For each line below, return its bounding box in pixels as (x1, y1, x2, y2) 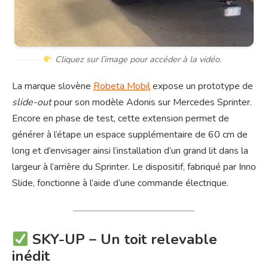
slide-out (12, 96, 51, 109)
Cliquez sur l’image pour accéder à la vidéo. (53, 53, 222, 66)
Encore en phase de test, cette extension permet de (12, 112, 229, 126)
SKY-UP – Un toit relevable (28, 230, 218, 249)
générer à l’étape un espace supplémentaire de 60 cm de (12, 128, 248, 142)
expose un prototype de (150, 80, 253, 93)
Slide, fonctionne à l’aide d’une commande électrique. (12, 176, 229, 190)
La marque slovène (12, 80, 93, 93)
